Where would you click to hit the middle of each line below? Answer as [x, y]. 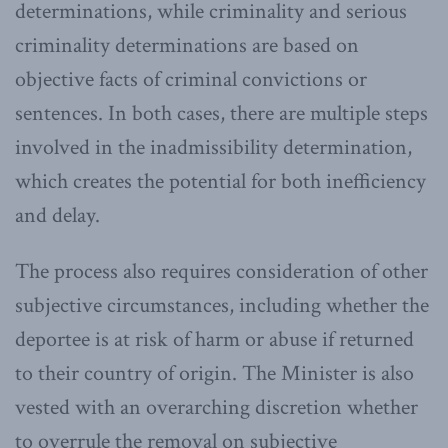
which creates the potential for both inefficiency [220, 181]
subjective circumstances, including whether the [222, 305]
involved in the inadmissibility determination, [213, 147]
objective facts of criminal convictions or [191, 79]
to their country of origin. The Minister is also [214, 373]
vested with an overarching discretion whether [216, 407]
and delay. [57, 215]
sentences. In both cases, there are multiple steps [221, 113]
